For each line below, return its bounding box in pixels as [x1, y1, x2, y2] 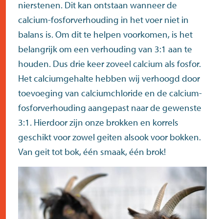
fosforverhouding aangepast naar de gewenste [18, 102, 201, 114]
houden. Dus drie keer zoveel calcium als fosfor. [18, 58, 201, 70]
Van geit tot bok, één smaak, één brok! [18, 146, 166, 158]
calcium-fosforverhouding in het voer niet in [18, 14, 189, 26]
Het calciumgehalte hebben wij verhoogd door [18, 72, 200, 85]
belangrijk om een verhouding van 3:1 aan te [18, 43, 192, 55]
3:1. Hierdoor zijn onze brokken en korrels [18, 116, 178, 129]
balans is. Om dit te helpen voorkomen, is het [18, 28, 193, 41]
